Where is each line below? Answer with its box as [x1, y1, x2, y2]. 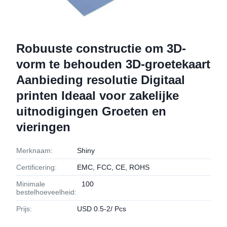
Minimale [16, 180, 45, 188]
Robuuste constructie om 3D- [16, 42, 186, 55]
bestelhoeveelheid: [16, 188, 77, 196]
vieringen [16, 120, 70, 134]
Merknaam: [16, 146, 53, 155]
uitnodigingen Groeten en [16, 104, 166, 118]
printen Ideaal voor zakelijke [16, 89, 179, 102]
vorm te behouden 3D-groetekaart [16, 57, 210, 71]
